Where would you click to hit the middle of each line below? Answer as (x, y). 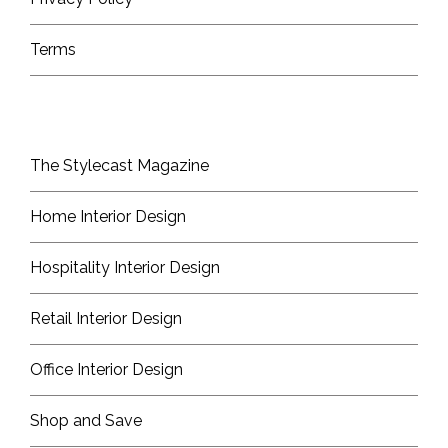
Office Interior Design (106, 370)
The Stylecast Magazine (119, 166)
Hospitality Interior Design (125, 268)
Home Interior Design (108, 217)
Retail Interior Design (106, 319)
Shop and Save (86, 421)
